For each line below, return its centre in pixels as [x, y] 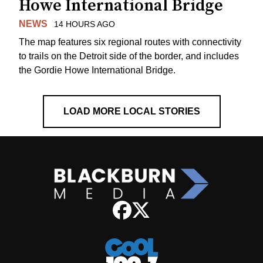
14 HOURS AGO [84, 24]
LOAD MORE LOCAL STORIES [131, 111]
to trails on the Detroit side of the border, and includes [129, 56]
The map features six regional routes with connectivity [130, 42]
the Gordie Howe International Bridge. [97, 70]
